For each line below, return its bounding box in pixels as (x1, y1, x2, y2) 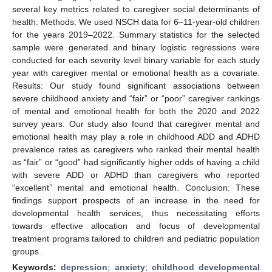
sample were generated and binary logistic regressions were (12, 42, 260, 52)
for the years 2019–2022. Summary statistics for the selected (12, 29, 260, 39)
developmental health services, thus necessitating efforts (12, 208, 260, 218)
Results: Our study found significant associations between (12, 80, 260, 90)
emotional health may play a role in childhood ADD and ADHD (12, 131, 260, 141)
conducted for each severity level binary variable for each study (12, 55, 260, 65)
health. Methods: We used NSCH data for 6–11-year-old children (12, 16, 260, 27)
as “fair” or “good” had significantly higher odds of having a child (12, 157, 260, 167)
